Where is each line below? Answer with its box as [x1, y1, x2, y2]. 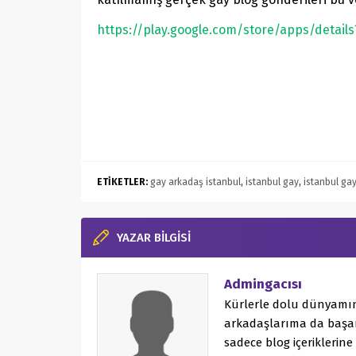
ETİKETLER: [97, 176, 148, 188]
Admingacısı [224, 276, 302, 293]
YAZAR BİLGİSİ [117, 230, 191, 246]
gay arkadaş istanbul [150, 176, 241, 188]
